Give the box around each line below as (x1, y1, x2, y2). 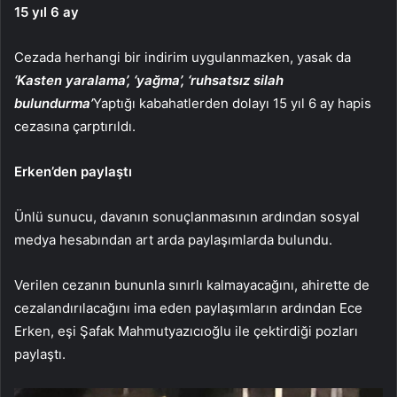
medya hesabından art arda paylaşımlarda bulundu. (14, 231, 332, 249)
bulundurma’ (14, 95, 93, 113)
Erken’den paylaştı (14, 163, 132, 181)
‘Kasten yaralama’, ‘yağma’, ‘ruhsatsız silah (14, 72, 284, 90)
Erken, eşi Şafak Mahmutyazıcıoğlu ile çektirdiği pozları (14, 323, 358, 340)
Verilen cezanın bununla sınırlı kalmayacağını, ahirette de (14, 276, 370, 294)
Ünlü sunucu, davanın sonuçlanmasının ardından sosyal (14, 208, 360, 226)
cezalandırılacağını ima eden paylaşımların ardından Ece (14, 300, 362, 317)
